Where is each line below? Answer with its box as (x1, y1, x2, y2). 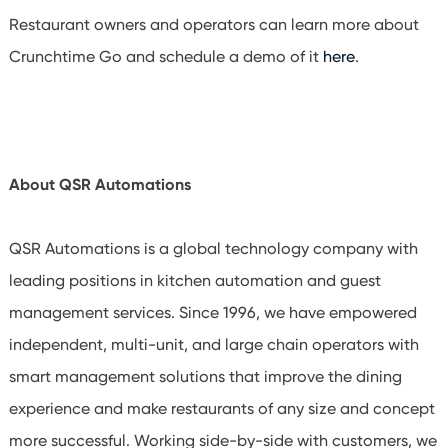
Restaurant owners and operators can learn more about (8, 15, 419, 34)
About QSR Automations (8, 175, 191, 194)
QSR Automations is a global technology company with (8, 239, 418, 258)
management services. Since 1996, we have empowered (8, 303, 417, 322)
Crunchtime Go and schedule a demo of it (8, 47, 323, 66)
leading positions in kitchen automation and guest (8, 271, 381, 290)
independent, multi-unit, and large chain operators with (8, 335, 419, 354)
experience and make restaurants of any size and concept (8, 399, 435, 418)
